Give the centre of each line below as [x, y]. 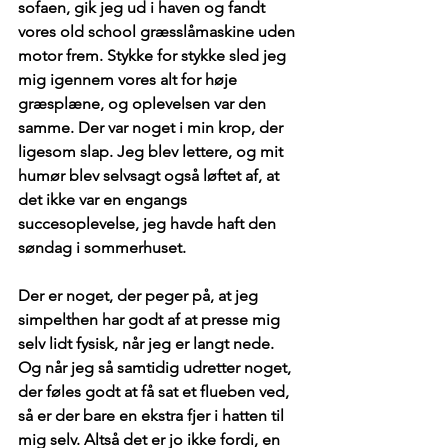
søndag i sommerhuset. [102, 248]
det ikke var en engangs [104, 200]
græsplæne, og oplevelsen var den [144, 104]
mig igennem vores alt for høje [129, 80]
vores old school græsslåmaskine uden [158, 32]
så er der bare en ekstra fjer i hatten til [153, 416]
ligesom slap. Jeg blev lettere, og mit [152, 152]
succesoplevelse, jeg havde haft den [149, 224]
